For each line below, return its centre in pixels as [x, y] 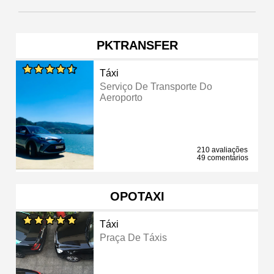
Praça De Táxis [134, 237]
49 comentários [223, 157]
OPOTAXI [137, 196]
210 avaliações [222, 150]
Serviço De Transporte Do [156, 86]
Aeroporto [121, 97]
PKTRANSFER [137, 45]
